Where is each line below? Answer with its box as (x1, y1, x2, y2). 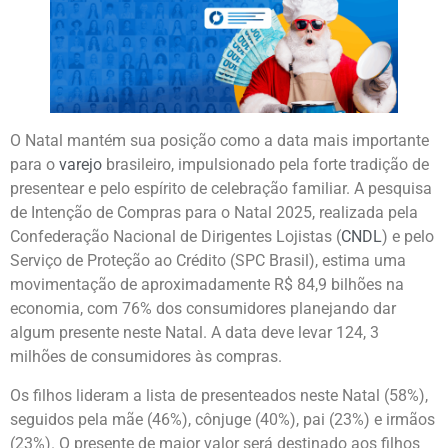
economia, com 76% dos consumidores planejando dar (10, 299, 396, 319)
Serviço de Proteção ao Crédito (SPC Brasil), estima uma (10, 251, 406, 271)
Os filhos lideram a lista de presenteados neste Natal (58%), (10, 385, 428, 405)
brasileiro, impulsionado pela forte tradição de (102, 155, 429, 175)
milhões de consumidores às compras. (10, 347, 282, 367)
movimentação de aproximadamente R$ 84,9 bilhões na (10, 275, 404, 295)
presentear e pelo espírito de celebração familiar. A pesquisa (10, 179, 432, 199)
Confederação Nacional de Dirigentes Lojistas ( (10, 227, 341, 247)
